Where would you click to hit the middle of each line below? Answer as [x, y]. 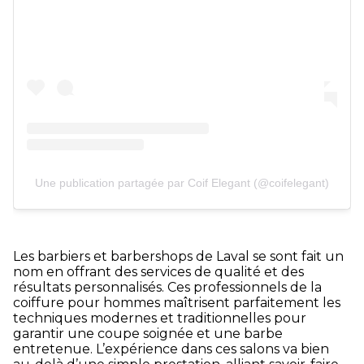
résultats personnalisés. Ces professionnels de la [167, 288]
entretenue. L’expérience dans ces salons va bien [171, 349]
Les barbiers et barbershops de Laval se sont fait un [178, 257]
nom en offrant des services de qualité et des [158, 272]
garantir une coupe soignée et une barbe [148, 334]
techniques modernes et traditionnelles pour [160, 318]
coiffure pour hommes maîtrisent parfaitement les [177, 303]
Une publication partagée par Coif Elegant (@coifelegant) [182, 182]
